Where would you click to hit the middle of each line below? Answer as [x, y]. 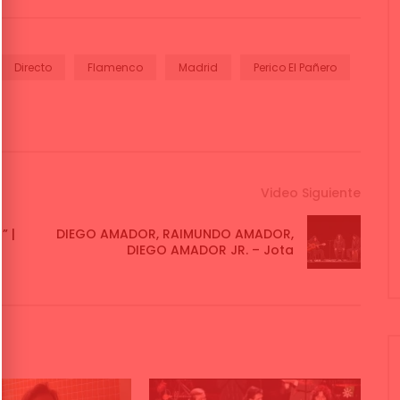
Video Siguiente [311, 193]
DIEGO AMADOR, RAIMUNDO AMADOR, [175, 234]
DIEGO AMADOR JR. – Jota [210, 250]
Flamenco [115, 68]
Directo [33, 68]
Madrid [198, 68]
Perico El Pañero [295, 68]
